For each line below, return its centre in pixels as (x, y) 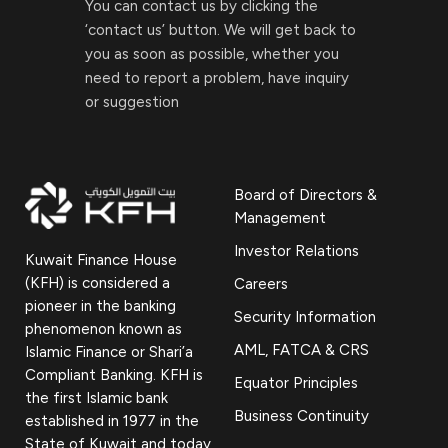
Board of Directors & (305, 194)
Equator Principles (296, 382)
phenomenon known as (103, 328)
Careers (261, 283)
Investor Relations (296, 250)
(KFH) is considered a (97, 282)
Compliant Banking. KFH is (114, 374)
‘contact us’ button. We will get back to (220, 29)
